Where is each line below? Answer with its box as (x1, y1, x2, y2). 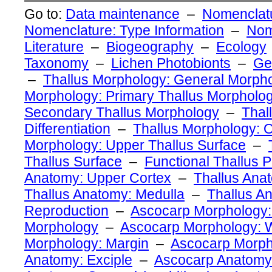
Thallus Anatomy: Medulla (24, 186, 185, 202)
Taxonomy (24, 55, 89, 71)
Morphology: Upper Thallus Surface (24, 137, 246, 153)
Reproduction (24, 202, 109, 219)
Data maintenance (66, 5, 180, 22)
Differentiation (24, 120, 110, 137)
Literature (24, 38, 84, 55)
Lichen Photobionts (111, 55, 231, 71)
